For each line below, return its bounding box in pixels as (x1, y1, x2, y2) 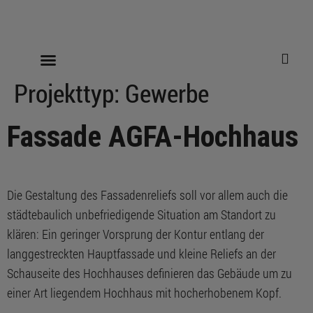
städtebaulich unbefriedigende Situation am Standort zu (7, 206, 276, 223)
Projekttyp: (14, 76, 125, 110)
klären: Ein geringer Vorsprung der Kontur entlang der (7, 226, 264, 242)
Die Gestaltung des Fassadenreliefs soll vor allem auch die (7, 187, 288, 203)
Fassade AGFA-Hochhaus (7, 119, 298, 154)
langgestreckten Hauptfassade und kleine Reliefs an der (7, 245, 276, 262)
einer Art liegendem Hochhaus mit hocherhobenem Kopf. (7, 284, 282, 301)
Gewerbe (125, 76, 209, 110)
